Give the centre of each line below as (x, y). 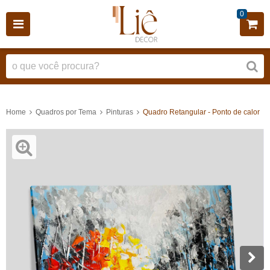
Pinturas (120, 112)
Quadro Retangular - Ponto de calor (201, 112)
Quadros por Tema (66, 112)
